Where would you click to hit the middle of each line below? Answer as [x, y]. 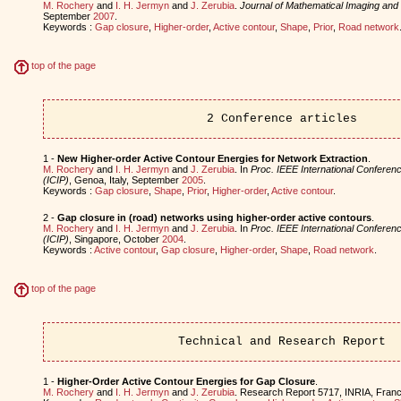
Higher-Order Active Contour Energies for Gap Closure [186, 381]
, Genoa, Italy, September [125, 179]
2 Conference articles [282, 119]
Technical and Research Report [282, 342]
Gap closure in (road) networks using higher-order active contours [214, 217]
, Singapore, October [115, 239]
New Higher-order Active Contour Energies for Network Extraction [212, 158]
